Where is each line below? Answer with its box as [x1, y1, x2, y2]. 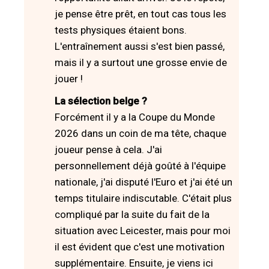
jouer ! [55, 72, 83, 85]
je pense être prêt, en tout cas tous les [55, 7, 226, 20]
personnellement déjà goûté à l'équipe [55, 159, 226, 172]
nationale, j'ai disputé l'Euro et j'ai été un [55, 175, 232, 188]
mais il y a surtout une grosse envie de [55, 56, 227, 68]
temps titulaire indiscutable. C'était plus [55, 192, 232, 204]
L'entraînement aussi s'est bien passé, [55, 40, 225, 52]
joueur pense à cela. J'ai [55, 143, 162, 156]
